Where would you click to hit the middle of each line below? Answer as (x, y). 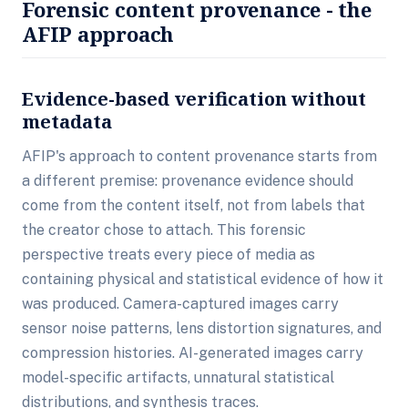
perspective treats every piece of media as (168, 255)
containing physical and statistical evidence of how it (203, 279)
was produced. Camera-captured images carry (180, 304)
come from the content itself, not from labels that (194, 205)
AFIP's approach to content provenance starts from (199, 156)
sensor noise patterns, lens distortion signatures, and (202, 328)
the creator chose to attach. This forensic (164, 230)
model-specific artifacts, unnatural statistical (178, 377)
